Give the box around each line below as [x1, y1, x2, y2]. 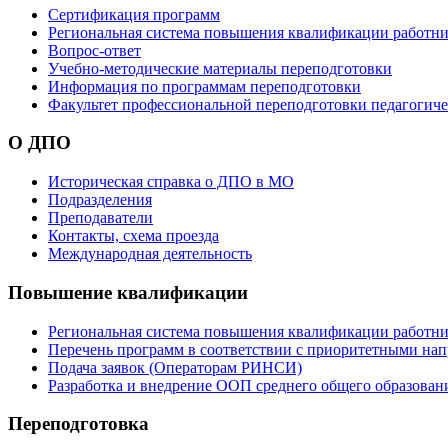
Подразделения [48, 191, 152, 209]
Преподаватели [48, 209, 153, 227]
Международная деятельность [48, 245, 252, 263]
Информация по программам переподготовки [48, 77, 361, 95]
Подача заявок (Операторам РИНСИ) [48, 358, 302, 376]
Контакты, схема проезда [48, 227, 219, 245]
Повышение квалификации [8, 281, 248, 303]
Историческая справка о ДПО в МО [48, 173, 294, 191]
